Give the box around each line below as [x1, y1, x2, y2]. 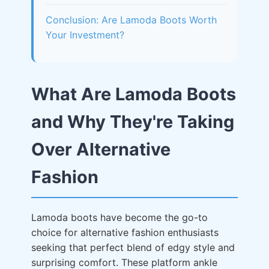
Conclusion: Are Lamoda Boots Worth [46, 14, 217, 26]
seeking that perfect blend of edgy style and [31, 241, 235, 253]
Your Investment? [46, 29, 124, 41]
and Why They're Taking [31, 111, 234, 132]
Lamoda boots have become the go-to [31, 211, 208, 223]
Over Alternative [31, 139, 171, 160]
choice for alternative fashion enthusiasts [31, 226, 219, 238]
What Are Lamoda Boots [31, 83, 236, 104]
